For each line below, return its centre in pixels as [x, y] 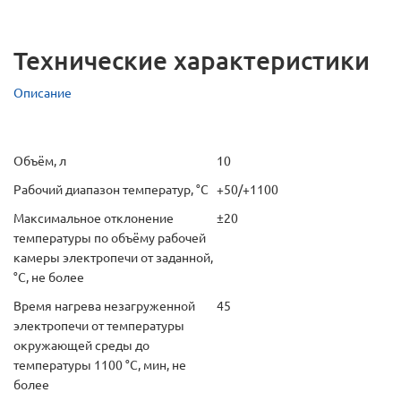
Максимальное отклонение [94, 218]
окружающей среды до [81, 346]
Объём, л [40, 161]
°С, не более [49, 277]
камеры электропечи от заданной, [113, 258]
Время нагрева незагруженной [104, 306]
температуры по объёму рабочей [110, 238]
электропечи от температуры [99, 326]
